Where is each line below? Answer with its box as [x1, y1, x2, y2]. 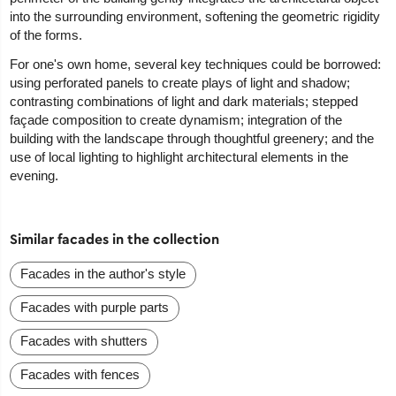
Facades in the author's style [20, 266, 187, 282]
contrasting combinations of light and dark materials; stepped [10, 94, 359, 110]
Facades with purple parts [20, 300, 170, 316]
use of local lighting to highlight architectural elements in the [10, 149, 349, 165]
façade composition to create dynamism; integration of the [10, 112, 343, 128]
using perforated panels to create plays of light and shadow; [10, 75, 351, 91]
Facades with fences [20, 367, 141, 383]
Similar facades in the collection [10, 230, 220, 248]
